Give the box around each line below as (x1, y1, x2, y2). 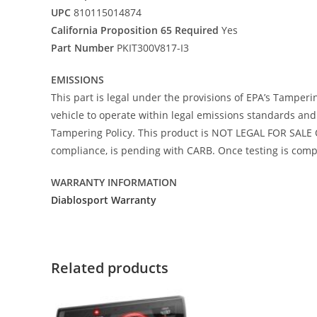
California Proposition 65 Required (51, 23, 219, 37)
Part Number (51, 40, 114, 54)
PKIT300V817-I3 (114, 40, 189, 54)
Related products (51, 258, 168, 277)
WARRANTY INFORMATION (51, 175, 177, 189)
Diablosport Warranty (51, 192, 156, 207)
